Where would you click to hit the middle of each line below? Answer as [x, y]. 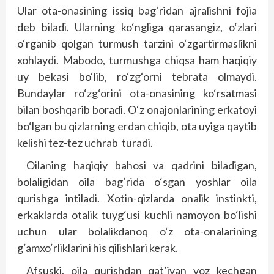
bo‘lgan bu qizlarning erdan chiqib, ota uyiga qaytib [137, 126]
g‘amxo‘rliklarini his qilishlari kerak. [98, 248]
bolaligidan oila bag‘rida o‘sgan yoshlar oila [137, 182]
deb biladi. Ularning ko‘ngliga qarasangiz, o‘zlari [137, 27]
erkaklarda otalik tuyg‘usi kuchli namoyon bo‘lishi [137, 215]
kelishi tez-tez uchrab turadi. [86, 143]
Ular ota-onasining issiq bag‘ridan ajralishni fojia [137, 10]
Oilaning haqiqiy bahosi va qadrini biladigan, [142, 165]
